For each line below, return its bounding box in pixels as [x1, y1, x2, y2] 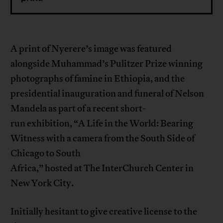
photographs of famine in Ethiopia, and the [10, 72, 185, 85]
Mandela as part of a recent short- [10, 102, 146, 114]
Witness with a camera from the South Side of [10, 132, 195, 144]
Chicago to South [10, 147, 81, 159]
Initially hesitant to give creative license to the [10, 205, 198, 218]
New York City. [10, 177, 74, 189]
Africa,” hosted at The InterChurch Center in [10, 162, 194, 174]
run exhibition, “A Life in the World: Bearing [10, 117, 194, 129]
